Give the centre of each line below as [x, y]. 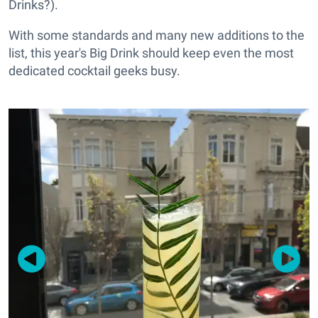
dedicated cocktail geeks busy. [94, 71]
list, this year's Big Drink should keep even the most [151, 53]
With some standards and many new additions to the [157, 35]
